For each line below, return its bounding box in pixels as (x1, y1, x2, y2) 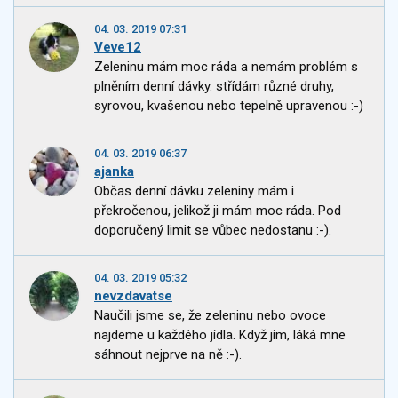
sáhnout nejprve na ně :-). (94, 346, 242, 363)
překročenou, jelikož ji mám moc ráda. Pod (94, 203, 341, 219)
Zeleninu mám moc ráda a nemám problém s (94, 59, 358, 76)
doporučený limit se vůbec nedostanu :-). (94, 222, 331, 239)
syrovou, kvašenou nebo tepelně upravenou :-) (94, 98, 363, 115)
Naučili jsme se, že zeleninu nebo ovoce (94, 307, 326, 324)
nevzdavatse (94, 288, 172, 305)
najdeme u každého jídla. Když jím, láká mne (94, 327, 346, 344)
